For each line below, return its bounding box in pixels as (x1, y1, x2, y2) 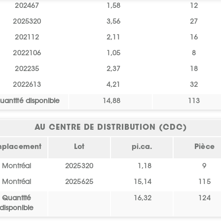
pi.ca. (131, 144, 152, 151)
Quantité (1, 195, 32, 203)
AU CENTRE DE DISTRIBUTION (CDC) (34, 124, 187, 132)
